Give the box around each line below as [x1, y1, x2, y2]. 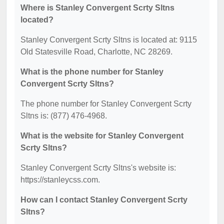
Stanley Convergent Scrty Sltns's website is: [20, 163, 176, 172]
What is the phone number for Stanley [20, 67, 163, 76]
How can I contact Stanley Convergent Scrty [20, 195, 187, 204]
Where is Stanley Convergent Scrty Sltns [20, 3, 174, 12]
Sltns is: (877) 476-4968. [20, 111, 107, 120]
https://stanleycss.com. [20, 175, 100, 184]
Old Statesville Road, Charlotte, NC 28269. [20, 47, 172, 56]
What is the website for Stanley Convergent [20, 131, 183, 140]
